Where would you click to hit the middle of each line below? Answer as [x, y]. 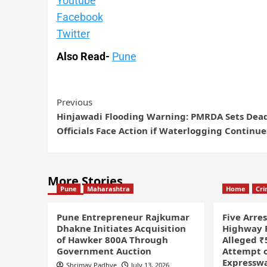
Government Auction [104, 251]
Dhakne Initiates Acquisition [121, 228]
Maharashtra [108, 188]
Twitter [73, 33]
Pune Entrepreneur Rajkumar [123, 217]
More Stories [85, 181]
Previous [74, 102]
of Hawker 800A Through [112, 239]
